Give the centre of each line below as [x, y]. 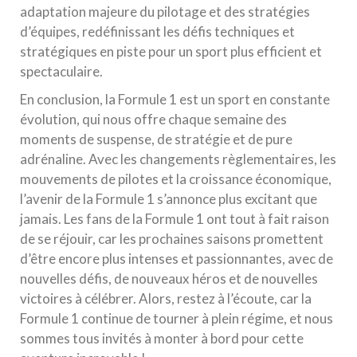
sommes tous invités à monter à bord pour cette [162, 338]
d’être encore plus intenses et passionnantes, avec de [177, 259]
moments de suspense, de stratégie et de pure [156, 139]
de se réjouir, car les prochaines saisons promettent [172, 239]
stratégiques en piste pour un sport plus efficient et [171, 51]
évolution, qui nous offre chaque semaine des [153, 119]
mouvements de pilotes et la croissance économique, [176, 179]
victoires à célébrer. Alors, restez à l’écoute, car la [166, 298]
